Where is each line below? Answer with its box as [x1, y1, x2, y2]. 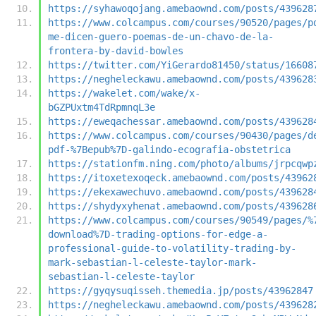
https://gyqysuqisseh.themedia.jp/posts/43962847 [48, 284, 313, 296]
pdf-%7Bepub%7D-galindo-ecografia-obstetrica [48, 143, 291, 155]
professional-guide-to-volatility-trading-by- [48, 242, 296, 254]
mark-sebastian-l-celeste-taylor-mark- [48, 256, 257, 268]
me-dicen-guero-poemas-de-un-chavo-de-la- [48, 30, 274, 42]
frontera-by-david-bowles [48, 44, 183, 56]
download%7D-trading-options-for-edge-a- [48, 228, 268, 240]
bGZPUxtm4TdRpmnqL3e [48, 101, 155, 113]
